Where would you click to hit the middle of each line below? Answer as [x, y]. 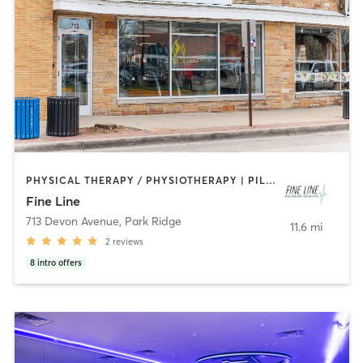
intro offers [59, 263]
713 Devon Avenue [72, 222]
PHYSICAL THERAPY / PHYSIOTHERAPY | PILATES [270, 180]
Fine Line [53, 201]
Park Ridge [153, 222]
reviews [128, 242]
